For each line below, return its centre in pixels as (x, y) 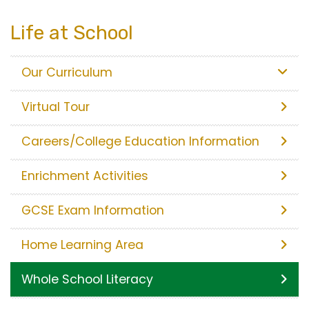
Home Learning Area (82, 245)
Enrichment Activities (85, 176)
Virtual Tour (56, 107)
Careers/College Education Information (140, 141)
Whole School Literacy (87, 279)
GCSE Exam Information (93, 210)
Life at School (72, 32)
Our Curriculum (67, 72)
